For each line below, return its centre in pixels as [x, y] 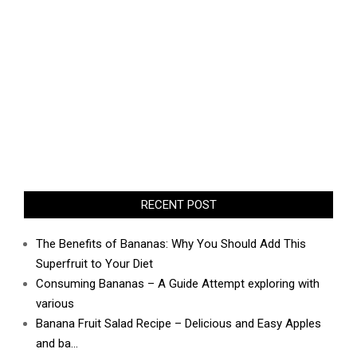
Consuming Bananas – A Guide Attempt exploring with [178, 284]
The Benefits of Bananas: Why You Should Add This [171, 244]
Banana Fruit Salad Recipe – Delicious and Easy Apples [178, 324]
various [55, 304]
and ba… [57, 344]
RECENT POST [178, 205]
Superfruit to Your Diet [94, 264]
